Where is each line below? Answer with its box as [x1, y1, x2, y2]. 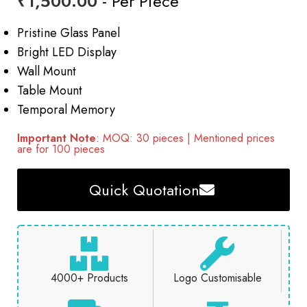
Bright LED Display [17, 43, 116, 62]
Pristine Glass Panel [17, 24, 120, 42]
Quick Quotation [88, 179, 199, 201]
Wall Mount [17, 62, 76, 81]
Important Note [17, 130, 96, 147]
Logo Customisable [173, 270, 262, 286]
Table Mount [17, 82, 82, 100]
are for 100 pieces [17, 141, 105, 158]
